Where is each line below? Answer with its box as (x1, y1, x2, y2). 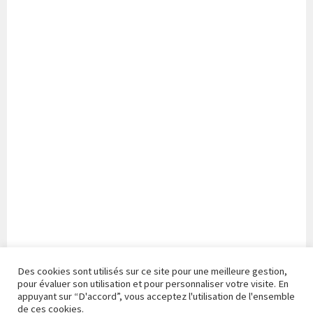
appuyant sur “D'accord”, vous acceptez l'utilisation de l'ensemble (17, 290, 295, 303)
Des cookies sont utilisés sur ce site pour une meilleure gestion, (17, 265, 287, 277)
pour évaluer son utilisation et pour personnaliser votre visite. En (17, 277, 289, 290)
